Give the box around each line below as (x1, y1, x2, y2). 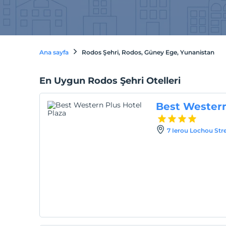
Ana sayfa (39, 48, 69, 56)
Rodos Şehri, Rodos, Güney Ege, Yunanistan (81, 48, 214, 56)
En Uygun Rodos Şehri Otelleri (39, 75, 181, 86)
